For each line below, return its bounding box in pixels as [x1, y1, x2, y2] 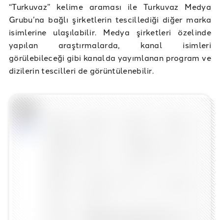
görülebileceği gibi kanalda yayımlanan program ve [9, 52, 211, 63]
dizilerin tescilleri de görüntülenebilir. [9, 64, 156, 76]
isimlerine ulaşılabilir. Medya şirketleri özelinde [9, 26, 211, 37]
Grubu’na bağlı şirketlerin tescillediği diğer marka [9, 13, 211, 25]
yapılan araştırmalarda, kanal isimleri [9, 39, 211, 50]
